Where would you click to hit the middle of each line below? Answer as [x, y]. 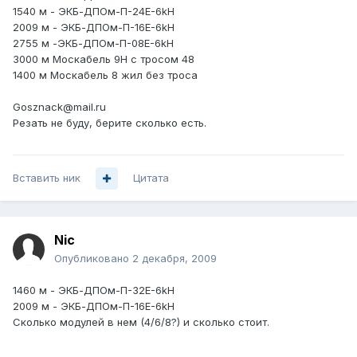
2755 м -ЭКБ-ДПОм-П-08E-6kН [93, 43]
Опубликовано [93, 259]
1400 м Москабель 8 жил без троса [105, 75]
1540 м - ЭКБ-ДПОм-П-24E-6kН [94, 12]
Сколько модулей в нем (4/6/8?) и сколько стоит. [141, 322]
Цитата [151, 178]
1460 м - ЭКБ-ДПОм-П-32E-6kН [94, 290]
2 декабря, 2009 [175, 259]
